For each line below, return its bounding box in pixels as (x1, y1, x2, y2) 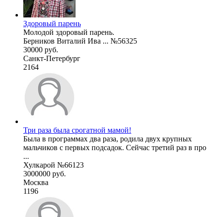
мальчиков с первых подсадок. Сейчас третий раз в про (23, 143, 206, 152)
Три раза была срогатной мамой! (23, 125, 131, 134)
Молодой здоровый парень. (23, 28, 114, 36)
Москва (23, 178, 48, 186)
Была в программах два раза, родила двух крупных (23, 134, 192, 143)
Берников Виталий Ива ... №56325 (23, 36, 137, 45)
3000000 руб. (23, 169, 66, 178)
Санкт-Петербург (23, 54, 80, 62)
